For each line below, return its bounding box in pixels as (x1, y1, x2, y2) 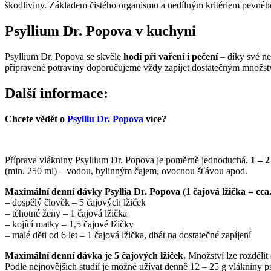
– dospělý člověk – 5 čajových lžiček (5, 197, 146, 207)
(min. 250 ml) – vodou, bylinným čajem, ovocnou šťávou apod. (5, 165, 247, 176)
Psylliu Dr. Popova (67, 113, 143, 124)
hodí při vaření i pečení (123, 51, 218, 62)
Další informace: (5, 85, 108, 101)
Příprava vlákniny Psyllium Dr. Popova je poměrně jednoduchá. (5, 154, 250, 165)
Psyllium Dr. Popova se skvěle (5, 51, 123, 62)
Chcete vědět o (5, 113, 67, 124)
